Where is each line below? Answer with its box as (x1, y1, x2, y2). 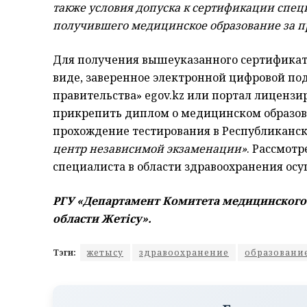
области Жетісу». (53, 210, 151, 226)
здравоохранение (139, 246, 229, 258)
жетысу (87, 246, 123, 258)
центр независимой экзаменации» (53, 140, 247, 156)
